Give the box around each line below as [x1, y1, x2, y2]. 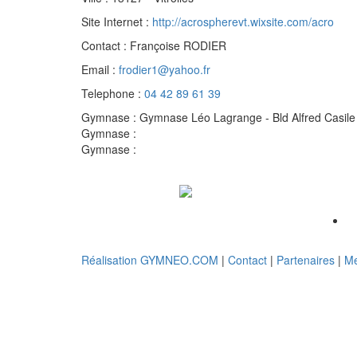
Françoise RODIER [127, 37, 226, 54]
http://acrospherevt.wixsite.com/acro [152, 14, 334, 30]
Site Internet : [81, 14, 152, 30]
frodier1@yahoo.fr [119, 61, 210, 78]
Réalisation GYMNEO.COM [81, 252, 218, 269]
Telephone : [81, 85, 141, 102]
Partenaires [277, 252, 335, 269]
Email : [81, 61, 116, 78]
